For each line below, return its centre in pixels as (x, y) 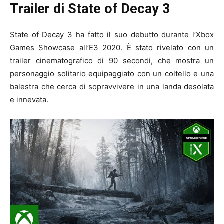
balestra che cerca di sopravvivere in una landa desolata (112, 86)
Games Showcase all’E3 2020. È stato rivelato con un (112, 47)
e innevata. (29, 99)
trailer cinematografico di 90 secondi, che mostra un (112, 60)
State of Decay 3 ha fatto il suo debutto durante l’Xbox (112, 34)
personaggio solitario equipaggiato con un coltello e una (112, 73)
